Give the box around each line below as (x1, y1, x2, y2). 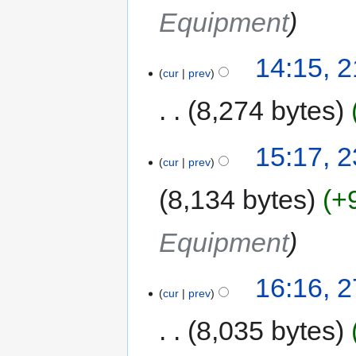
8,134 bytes (168, 184, 308, 215)
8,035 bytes (196, 315, 336, 346)
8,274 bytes (196, 95, 336, 126)
